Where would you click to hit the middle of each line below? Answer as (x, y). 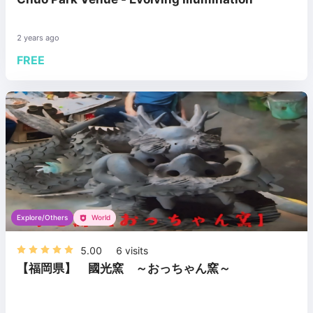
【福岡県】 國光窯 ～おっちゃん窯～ (124, 268)
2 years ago (38, 38)
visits (135, 250)
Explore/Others (42, 217)
